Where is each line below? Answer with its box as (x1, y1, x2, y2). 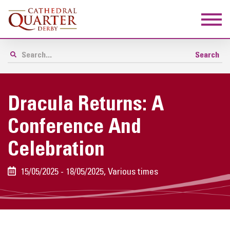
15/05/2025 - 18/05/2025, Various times (18, 168, 158, 176)
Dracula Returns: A (8, 95, 164, 115)
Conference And (8, 118, 141, 138)
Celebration (8, 141, 105, 160)
